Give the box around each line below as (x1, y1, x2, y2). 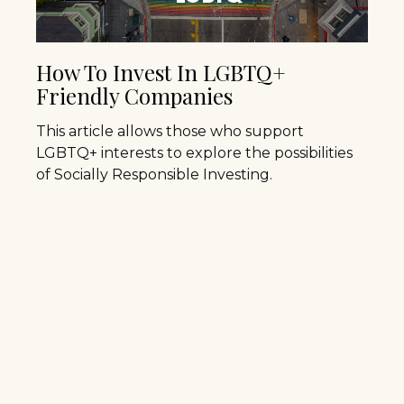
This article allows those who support (36, 122, 304, 140)
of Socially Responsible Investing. (36, 165, 272, 183)
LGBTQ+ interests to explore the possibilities (36, 143, 353, 161)
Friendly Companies (36, 80, 233, 110)
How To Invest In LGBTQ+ (36, 57, 286, 87)
